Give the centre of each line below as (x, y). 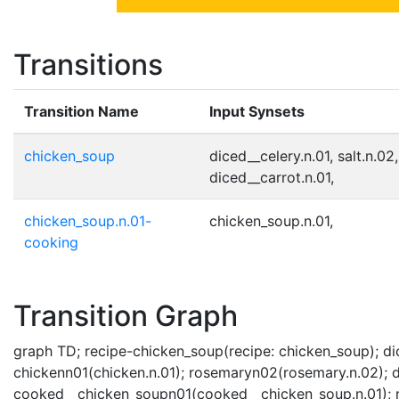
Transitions (88, 64)
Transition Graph (126, 315)
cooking (51, 242)
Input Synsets (257, 111)
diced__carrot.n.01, (272, 177)
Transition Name (81, 111)
